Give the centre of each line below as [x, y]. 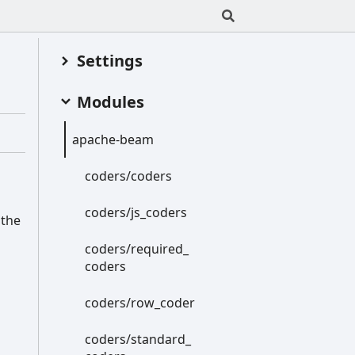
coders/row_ [122, 303]
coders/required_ [137, 249]
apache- [96, 140]
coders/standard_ [138, 340]
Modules [111, 102]
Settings [110, 60]
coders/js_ [115, 213]
